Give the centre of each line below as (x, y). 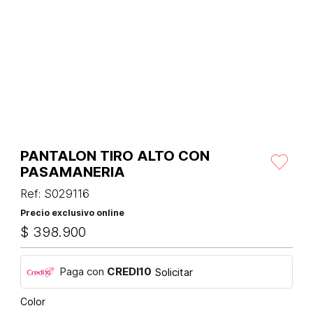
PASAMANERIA (73, 172)
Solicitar (174, 272)
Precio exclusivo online (72, 213)
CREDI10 (129, 272)
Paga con (83, 272)
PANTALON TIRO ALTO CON (115, 156)
